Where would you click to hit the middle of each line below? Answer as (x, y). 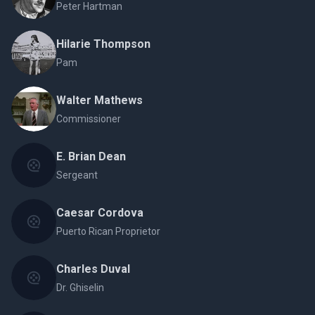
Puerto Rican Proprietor (108, 231)
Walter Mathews (99, 100)
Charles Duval (93, 269)
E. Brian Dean (91, 156)
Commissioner (89, 119)
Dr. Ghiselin (80, 288)
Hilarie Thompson (103, 44)
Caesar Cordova (100, 213)
